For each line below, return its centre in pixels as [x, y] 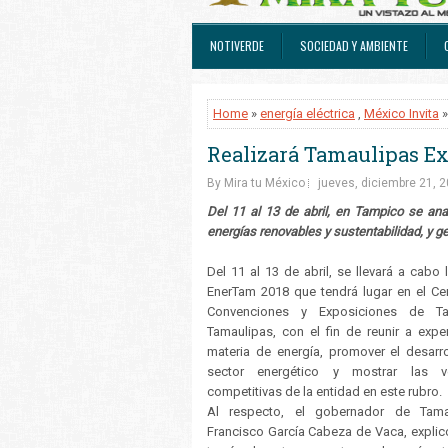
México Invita [401, 113]
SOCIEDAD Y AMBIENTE [354, 45]
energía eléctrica [307, 113]
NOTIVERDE [237, 45]
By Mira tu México [256, 183]
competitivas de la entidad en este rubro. [326, 391]
